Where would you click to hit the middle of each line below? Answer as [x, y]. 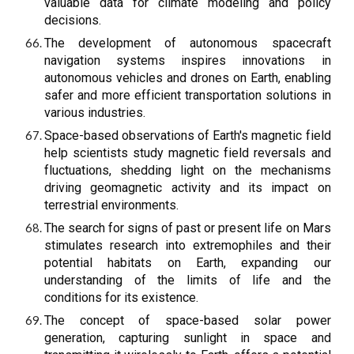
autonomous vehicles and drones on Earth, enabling [188, 78]
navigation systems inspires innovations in [188, 60]
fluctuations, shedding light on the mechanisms [188, 170]
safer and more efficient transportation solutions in [188, 95]
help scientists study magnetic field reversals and [188, 153]
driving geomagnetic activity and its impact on [188, 188]
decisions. [73, 20]
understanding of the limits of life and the [188, 280]
